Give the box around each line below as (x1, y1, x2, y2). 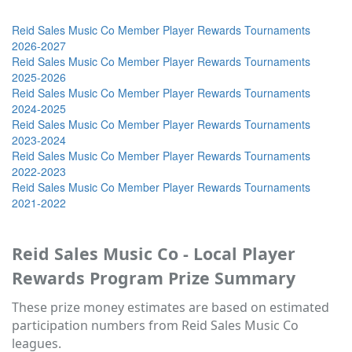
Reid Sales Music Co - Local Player (12, 242, 295, 266)
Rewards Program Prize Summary (12, 266, 295, 290)
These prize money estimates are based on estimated (12, 299, 329, 317)
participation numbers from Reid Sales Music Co (12, 317, 299, 335)
